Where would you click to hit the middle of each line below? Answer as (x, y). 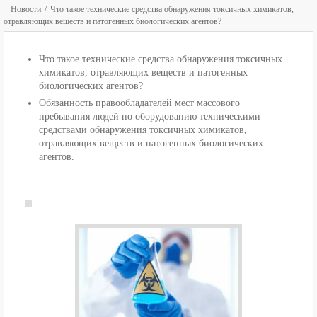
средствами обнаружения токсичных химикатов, (143, 130)
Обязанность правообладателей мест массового (139, 103)
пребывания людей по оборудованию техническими (150, 116)
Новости (26, 9)
